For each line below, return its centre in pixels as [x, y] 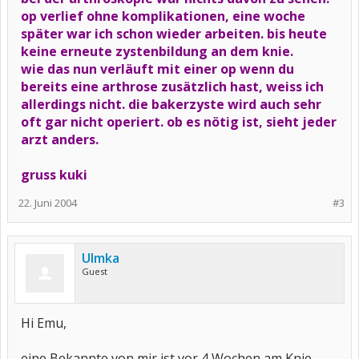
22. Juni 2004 [48, 203]
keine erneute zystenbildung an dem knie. [157, 51]
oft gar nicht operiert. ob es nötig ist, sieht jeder [179, 122]
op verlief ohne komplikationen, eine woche [163, 16]
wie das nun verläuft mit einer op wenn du [157, 69]
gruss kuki [54, 175]
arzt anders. [60, 139]
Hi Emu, [44, 323]
